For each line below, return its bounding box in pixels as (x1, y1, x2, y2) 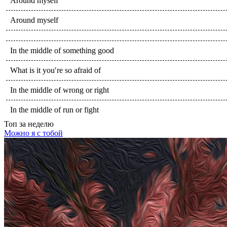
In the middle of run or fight (10, 105, 99, 114)
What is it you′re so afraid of (10, 65, 101, 74)
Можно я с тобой (4, 128, 63, 137)
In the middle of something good (10, 46, 114, 55)
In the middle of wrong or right (10, 85, 109, 94)
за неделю (17, 119, 54, 128)
